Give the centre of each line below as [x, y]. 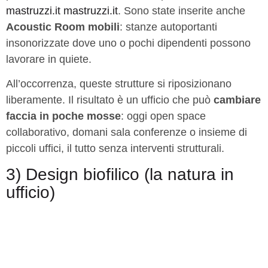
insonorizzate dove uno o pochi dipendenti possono [128, 43]
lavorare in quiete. [49, 59]
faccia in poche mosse [63, 116]
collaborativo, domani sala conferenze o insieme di [127, 133]
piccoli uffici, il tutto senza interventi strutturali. [115, 149]
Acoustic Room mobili [63, 27]
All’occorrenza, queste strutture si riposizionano [119, 84]
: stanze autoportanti [168, 27]
